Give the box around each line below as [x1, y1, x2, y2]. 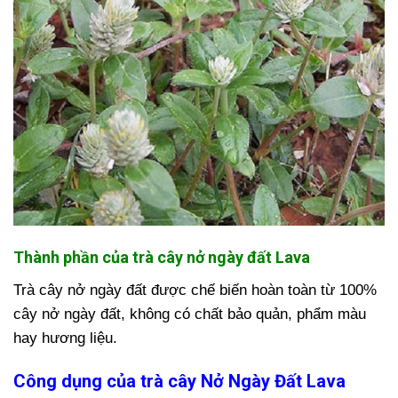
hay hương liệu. [13, 330, 122, 347]
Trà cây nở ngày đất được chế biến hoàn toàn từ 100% [13, 282, 377, 299]
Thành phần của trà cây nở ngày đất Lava [13, 248, 310, 267]
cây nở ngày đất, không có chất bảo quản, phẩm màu [13, 306, 366, 323]
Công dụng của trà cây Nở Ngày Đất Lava [13, 370, 346, 393]
